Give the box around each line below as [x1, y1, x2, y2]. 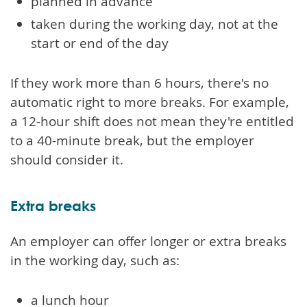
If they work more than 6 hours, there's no [10, 73, 269, 92]
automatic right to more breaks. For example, [10, 93, 289, 111]
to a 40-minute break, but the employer [10, 131, 254, 149]
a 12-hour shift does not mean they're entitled [10, 112, 294, 130]
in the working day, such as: [10, 251, 180, 269]
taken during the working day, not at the [31, 14, 278, 33]
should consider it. [10, 150, 123, 169]
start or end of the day [31, 34, 169, 52]
